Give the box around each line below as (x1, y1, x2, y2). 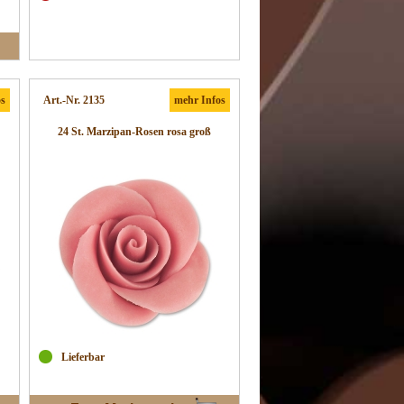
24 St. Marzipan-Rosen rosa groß (58, 125, 211, 138)
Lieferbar (61, 351, 105, 363)
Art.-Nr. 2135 (43, 94, 105, 106)
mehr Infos (174, 94, 225, 106)
